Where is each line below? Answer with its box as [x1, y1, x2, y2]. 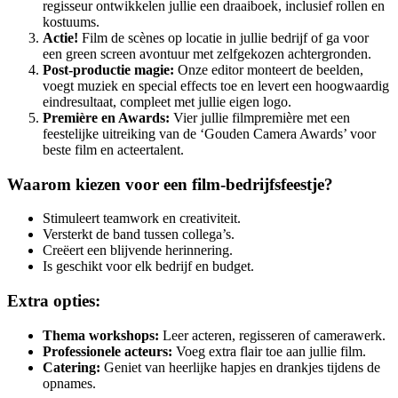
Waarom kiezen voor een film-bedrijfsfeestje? [7, 174, 333, 194]
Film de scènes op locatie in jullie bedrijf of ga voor [78, 30, 369, 46]
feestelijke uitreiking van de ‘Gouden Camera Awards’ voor [43, 126, 376, 142]
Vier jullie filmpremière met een [170, 110, 350, 126]
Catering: [43, 359, 100, 375]
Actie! [43, 30, 78, 46]
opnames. [43, 375, 96, 391]
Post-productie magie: [43, 62, 174, 78]
